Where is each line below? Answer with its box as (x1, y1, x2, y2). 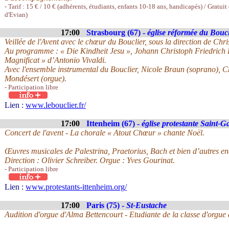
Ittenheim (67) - (86, 119, 142, 128)
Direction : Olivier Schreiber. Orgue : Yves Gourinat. (5, 156, 175, 165)
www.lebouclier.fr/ (26, 101, 86, 109)
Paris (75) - (86, 201, 126, 210)
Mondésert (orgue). (5, 74, 66, 83)
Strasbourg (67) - (86, 28, 147, 37)
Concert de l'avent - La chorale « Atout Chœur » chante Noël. (5, 128, 204, 137)
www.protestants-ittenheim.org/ (26, 182, 127, 191)
